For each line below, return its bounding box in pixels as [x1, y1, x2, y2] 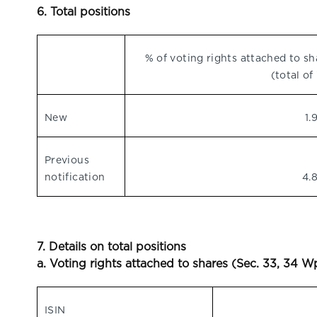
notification [45, 171, 105, 183]
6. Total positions [37, 5, 130, 18]
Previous [45, 154, 89, 166]
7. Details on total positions [37, 240, 186, 253]
